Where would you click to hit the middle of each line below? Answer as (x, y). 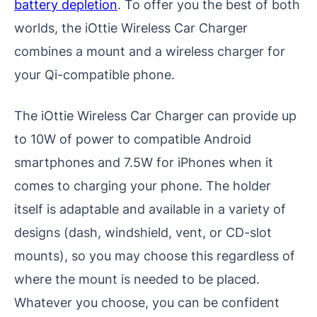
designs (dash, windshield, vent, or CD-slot (143, 232)
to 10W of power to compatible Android (133, 139)
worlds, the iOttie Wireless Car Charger (131, 28)
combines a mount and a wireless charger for (150, 51)
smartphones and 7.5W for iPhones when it (144, 162)
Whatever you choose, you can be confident (147, 302)
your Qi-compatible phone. (94, 75)
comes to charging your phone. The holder (143, 186)
